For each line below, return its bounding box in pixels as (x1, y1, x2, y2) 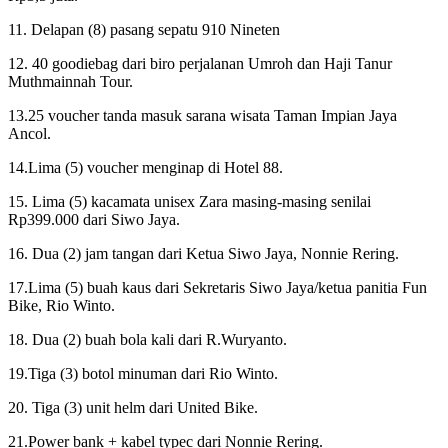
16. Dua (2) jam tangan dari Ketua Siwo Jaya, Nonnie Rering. (8, 244, 399, 262)
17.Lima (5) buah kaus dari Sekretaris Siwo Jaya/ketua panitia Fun (8, 278, 427, 296)
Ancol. (8, 124, 51, 142)
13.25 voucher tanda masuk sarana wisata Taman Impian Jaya (8, 106, 397, 124)
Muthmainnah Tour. (8, 72, 133, 90)
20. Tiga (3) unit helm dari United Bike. (8, 398, 258, 416)
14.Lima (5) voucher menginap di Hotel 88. (8, 158, 283, 176)
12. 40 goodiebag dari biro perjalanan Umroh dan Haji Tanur (8, 54, 392, 72)
